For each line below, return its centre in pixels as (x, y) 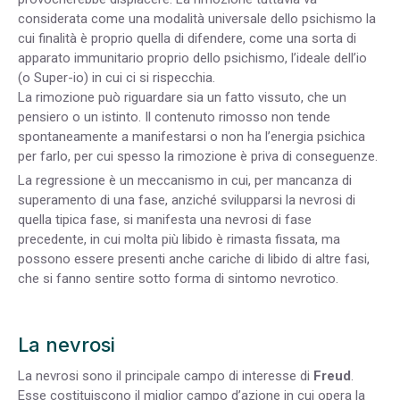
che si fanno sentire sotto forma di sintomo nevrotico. (178, 279)
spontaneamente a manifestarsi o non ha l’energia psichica (192, 137)
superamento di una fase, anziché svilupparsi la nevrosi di (187, 200)
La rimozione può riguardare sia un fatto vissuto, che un (182, 98)
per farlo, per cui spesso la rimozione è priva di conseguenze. (198, 157)
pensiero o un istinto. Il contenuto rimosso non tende (174, 117)
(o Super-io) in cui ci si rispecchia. (117, 78)
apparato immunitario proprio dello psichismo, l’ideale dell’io (192, 58)
